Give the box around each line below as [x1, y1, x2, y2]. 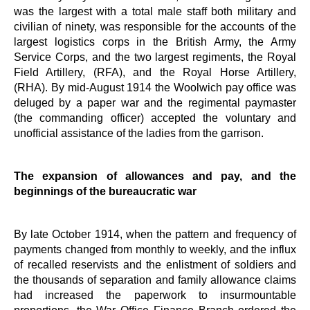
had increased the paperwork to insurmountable [14, 288, 296, 301]
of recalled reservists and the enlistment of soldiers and [14, 257, 296, 271]
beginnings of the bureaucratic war [14, 184, 197, 197]
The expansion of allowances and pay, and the [14, 169, 296, 182]
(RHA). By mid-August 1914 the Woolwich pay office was [14, 80, 296, 93]
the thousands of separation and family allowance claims [14, 273, 296, 286]
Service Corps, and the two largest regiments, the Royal [14, 50, 296, 63]
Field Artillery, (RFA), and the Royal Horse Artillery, [14, 65, 296, 78]
